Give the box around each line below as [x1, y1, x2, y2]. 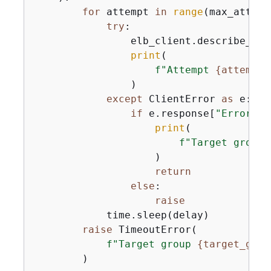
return [154, 166, 191, 177]
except [106, 93, 143, 105]
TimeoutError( [112, 224, 197, 235]
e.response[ [142, 108, 215, 119]
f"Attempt [154, 64, 215, 76]
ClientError [142, 93, 221, 105]
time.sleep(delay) [33, 209, 209, 221]
